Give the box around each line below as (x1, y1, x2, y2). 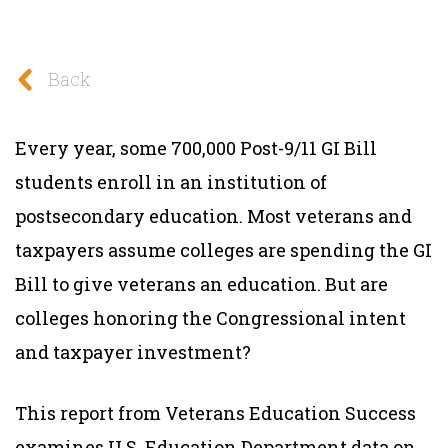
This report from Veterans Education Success (15, 400, 416, 425)
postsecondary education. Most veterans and (15, 203, 412, 228)
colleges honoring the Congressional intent (15, 305, 406, 330)
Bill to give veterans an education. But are (15, 271, 388, 296)
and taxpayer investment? (15, 339, 251, 364)
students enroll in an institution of (15, 169, 327, 194)
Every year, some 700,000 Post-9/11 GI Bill (15, 135, 377, 160)
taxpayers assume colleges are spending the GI (15, 237, 432, 262)
